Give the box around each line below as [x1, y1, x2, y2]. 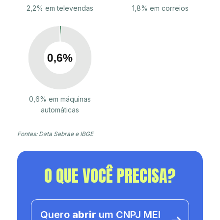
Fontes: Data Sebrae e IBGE [17, 130, 93, 138]
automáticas [41, 106, 79, 114]
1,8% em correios [132, 4, 189, 13]
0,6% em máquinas [29, 95, 91, 104]
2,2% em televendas [27, 4, 93, 13]
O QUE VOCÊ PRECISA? [44, 163, 176, 189]
